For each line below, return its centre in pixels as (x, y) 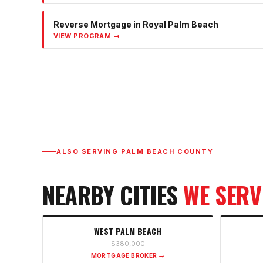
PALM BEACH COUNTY (167, 152)
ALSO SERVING (89, 152)
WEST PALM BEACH (128, 231)
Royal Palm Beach (181, 25)
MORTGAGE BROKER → (128, 255)
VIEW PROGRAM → (87, 36)
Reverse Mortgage (92, 25)
